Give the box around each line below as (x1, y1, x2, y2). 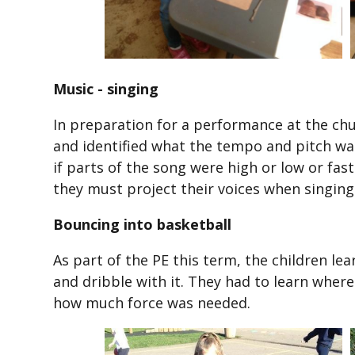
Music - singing (53, 79, 159, 99)
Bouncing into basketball (53, 215, 232, 235)
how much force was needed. (53, 293, 251, 313)
